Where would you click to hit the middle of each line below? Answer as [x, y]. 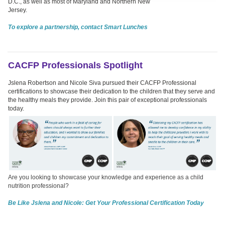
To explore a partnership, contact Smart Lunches [78, 27]
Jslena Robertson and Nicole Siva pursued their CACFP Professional [102, 83]
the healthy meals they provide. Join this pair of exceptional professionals [107, 100]
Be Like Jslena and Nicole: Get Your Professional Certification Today [106, 203]
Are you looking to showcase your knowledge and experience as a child [106, 177]
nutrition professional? [38, 186]
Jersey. [18, 10]
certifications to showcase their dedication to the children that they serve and [111, 91]
